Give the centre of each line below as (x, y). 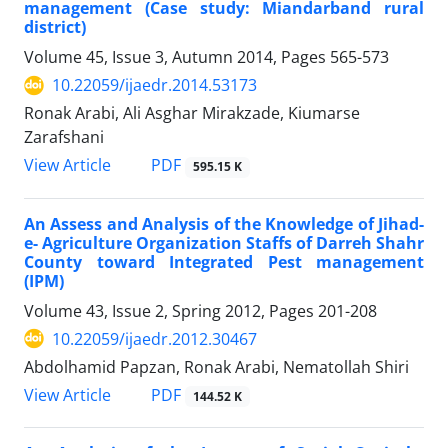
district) (55, 27)
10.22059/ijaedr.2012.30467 (154, 338)
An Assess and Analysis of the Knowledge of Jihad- (224, 223)
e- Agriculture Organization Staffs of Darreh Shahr (224, 242)
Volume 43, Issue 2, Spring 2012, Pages (171, 310)
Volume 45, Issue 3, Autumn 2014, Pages (177, 57)
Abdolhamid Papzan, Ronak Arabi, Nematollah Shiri (216, 366)
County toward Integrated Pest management (224, 261)
